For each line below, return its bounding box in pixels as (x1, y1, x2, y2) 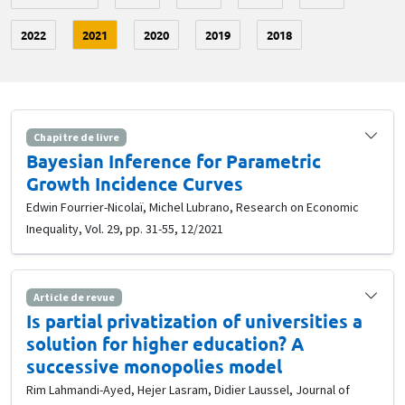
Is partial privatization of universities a (26, 309, 363, 334)
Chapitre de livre (33, 129, 119, 144)
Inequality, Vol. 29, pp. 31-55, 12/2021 (26, 221, 223, 238)
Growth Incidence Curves (26, 172, 243, 196)
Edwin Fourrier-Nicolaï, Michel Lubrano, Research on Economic (26, 199, 359, 216)
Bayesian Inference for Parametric (26, 149, 321, 174)
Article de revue (33, 290, 115, 305)
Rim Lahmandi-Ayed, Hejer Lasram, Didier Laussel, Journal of (26, 381, 350, 399)
